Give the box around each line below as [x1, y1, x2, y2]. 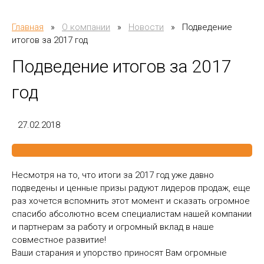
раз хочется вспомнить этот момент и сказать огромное [12, 195, 250, 206]
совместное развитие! [12, 234, 106, 245]
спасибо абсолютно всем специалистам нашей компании [12, 208, 252, 219]
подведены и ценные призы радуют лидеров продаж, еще [12, 182, 250, 193]
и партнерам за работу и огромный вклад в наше [12, 221, 214, 232]
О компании [62, 22, 110, 32]
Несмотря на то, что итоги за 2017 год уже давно [12, 169, 214, 180]
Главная [12, 22, 44, 32]
